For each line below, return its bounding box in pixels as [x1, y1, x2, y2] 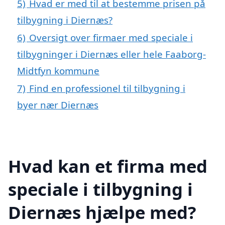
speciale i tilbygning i [8, 177, 193, 201]
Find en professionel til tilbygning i [29, 81, 185, 94]
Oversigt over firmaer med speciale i [29, 31, 193, 44]
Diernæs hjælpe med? [8, 200, 196, 224]
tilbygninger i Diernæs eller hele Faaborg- [17, 47, 206, 60]
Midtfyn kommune [17, 64, 99, 77]
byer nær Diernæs [17, 98, 98, 111]
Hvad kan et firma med [8, 154, 207, 178]
